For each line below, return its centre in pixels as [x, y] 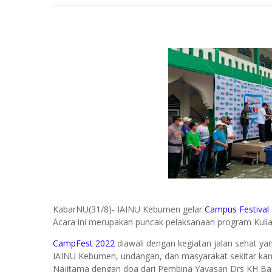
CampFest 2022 [84, 243]
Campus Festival [237, 209]
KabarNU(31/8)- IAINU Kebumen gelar [129, 209]
